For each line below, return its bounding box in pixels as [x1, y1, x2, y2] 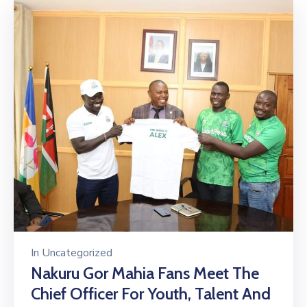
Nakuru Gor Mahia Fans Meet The [31, 263, 259, 284]
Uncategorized [42, 245, 112, 261]
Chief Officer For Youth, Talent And [31, 284, 271, 304]
